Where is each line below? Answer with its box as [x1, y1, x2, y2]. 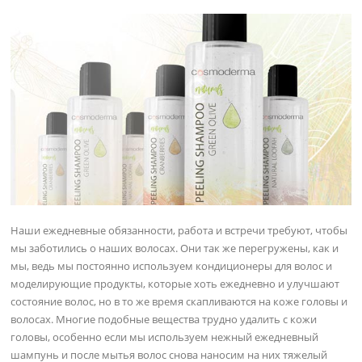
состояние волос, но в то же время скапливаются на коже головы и [11, 293, 348, 309]
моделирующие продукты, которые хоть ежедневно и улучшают [11, 276, 340, 291]
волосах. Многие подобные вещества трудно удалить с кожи [11, 311, 318, 326]
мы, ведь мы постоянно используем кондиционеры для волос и [11, 258, 333, 273]
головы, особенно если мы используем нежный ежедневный [11, 329, 319, 344]
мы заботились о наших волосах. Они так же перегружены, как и [11, 240, 339, 255]
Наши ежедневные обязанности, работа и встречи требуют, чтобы [11, 222, 348, 238]
